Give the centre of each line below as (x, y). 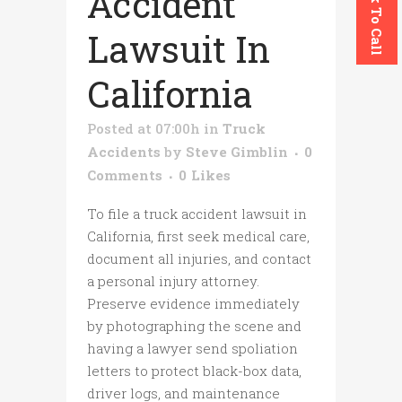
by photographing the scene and (194, 326)
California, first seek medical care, (198, 236)
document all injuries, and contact (199, 259)
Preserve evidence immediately (193, 304)
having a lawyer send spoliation (192, 349)
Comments (125, 175)
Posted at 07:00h (144, 129)
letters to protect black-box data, (194, 371)
